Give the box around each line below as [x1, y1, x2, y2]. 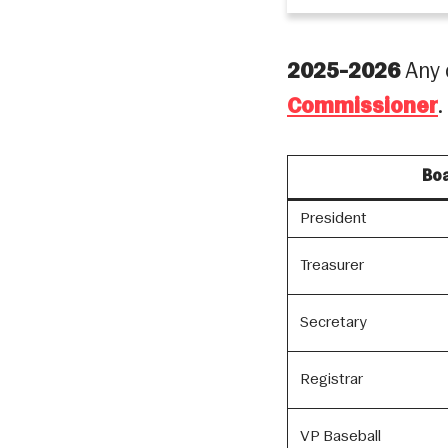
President [300, 211, 367, 228]
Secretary [300, 315, 367, 332]
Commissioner [287, 96, 438, 120]
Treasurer [300, 258, 364, 275]
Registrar [300, 372, 363, 389]
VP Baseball [300, 429, 381, 446]
